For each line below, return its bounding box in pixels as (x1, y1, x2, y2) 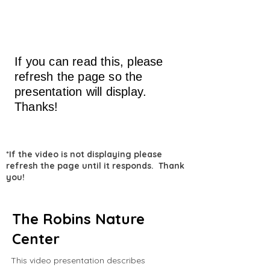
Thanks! (14, 100, 58, 113)
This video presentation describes (11, 255, 145, 266)
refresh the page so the (14, 70, 143, 83)
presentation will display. (14, 85, 151, 98)
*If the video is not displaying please (6, 149, 162, 160)
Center (12, 230, 60, 248)
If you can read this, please (14, 55, 163, 68)
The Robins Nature (12, 210, 145, 228)
